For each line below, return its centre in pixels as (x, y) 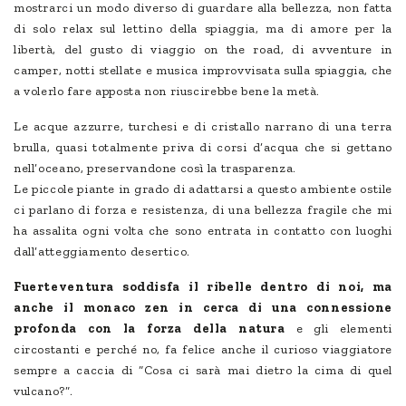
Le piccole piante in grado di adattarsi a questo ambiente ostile (203, 188)
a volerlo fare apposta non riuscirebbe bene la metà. (167, 91)
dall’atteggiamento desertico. (102, 251)
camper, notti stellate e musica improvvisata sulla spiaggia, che (203, 70)
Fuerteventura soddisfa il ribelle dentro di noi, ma (203, 286)
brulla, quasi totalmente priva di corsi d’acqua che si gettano (203, 147)
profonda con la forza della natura (150, 328)
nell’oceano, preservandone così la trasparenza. (155, 168)
